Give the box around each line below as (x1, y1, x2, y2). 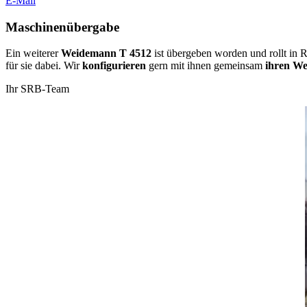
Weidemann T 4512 (58, 47, 151, 60)
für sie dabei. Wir (5, 60, 82, 72)
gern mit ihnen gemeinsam (146, 60, 262, 72)
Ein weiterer (5, 47, 58, 60)
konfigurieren (82, 60, 146, 72)
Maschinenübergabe (5, 19, 119, 34)
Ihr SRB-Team (5, 83, 69, 95)
